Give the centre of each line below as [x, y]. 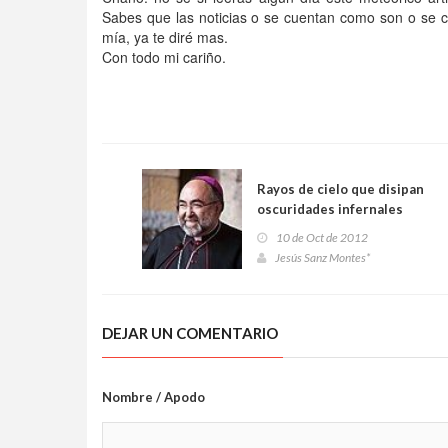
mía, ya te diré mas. [165, 37]
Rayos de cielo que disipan [340, 189]
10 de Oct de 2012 [322, 237]
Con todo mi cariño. [164, 57]
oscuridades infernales [330, 209]
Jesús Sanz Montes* [322, 257]
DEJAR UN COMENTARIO [190, 333]
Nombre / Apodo [153, 397]
